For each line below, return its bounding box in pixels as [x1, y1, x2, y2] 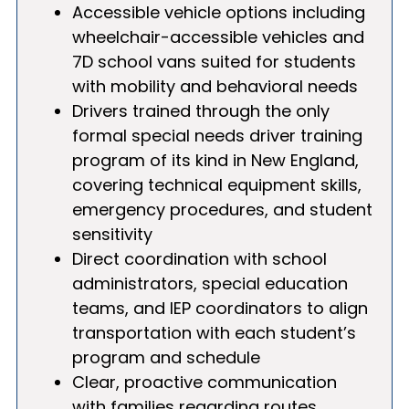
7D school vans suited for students [72, 49, 356, 73]
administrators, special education [72, 271, 348, 295]
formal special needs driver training [72, 123, 362, 147]
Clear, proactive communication [72, 370, 337, 393]
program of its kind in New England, [72, 148, 359, 172]
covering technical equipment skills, [72, 173, 362, 196]
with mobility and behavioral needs [72, 74, 358, 98]
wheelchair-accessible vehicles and [72, 25, 364, 48]
